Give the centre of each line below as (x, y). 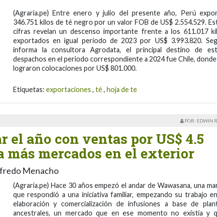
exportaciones (68, 90)
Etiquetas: (29, 90)
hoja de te (122, 90)
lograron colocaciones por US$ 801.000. (75, 68)
